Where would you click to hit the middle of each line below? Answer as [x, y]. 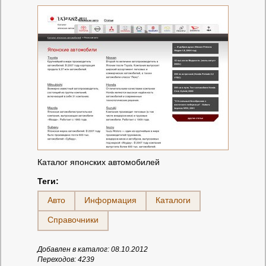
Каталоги [173, 200]
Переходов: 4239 [66, 259]
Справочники [73, 219]
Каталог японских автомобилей [99, 162]
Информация [110, 200]
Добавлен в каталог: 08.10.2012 [93, 249]
